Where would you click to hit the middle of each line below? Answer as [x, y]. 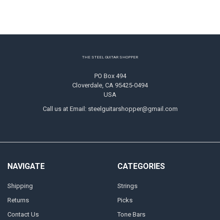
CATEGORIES [141, 166]
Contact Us [23, 214]
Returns [18, 200]
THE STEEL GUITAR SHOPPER [110, 57]
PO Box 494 [110, 76]
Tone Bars [131, 214]
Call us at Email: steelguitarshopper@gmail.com [110, 109]
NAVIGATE [26, 166]
